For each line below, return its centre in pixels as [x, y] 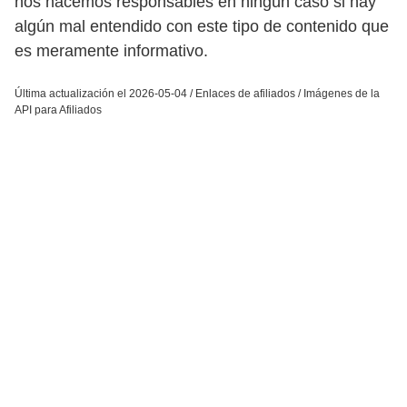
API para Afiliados [58, 109]
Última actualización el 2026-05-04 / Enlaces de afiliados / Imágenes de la [197, 93]
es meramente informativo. [111, 50]
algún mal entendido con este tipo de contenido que [202, 26]
